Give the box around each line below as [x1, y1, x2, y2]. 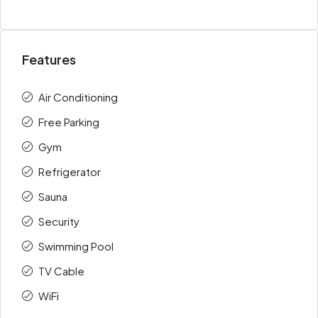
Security [38, 214, 79, 228]
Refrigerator [38, 165, 101, 178]
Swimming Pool [38, 239, 114, 253]
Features [22, 51, 76, 67]
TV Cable [38, 264, 84, 278]
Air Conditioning [38, 90, 118, 104]
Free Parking [38, 115, 99, 128]
